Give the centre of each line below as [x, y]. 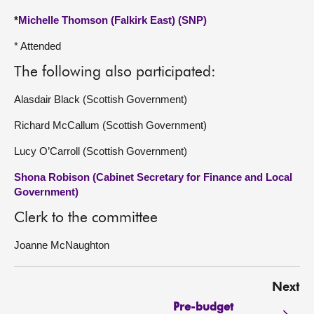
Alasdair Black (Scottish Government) [101, 99]
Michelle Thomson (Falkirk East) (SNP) [112, 20]
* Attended [37, 46]
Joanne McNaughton [62, 245]
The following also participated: [115, 73]
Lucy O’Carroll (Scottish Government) [101, 151]
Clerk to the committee [86, 218]
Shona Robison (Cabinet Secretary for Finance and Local [153, 177]
